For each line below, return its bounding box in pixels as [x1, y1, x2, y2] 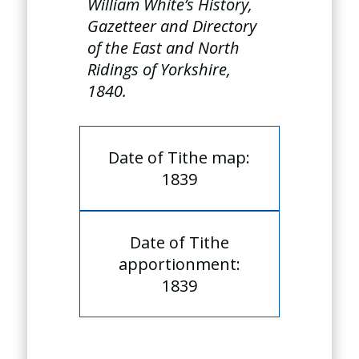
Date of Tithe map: [108, 147, 251, 168]
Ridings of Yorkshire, [87, 58, 232, 80]
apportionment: [118, 253, 240, 275]
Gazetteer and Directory [87, 15, 257, 37]
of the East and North [87, 37, 240, 58]
